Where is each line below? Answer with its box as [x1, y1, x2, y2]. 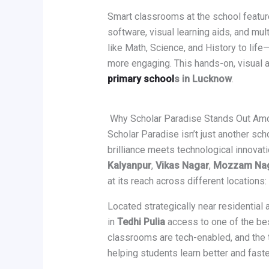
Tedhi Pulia [116, 216, 165, 228]
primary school [107, 73, 174, 85]
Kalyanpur [107, 160, 151, 172]
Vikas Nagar [155, 160, 209, 172]
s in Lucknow [174, 73, 232, 85]
